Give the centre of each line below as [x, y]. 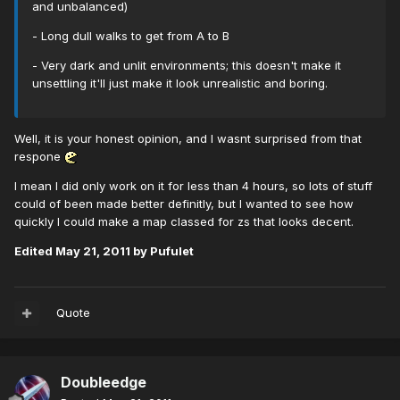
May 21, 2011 [93, 251]
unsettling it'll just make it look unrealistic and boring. [180, 83]
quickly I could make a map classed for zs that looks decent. [184, 222]
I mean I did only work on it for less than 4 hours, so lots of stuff [193, 186]
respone [39, 157]
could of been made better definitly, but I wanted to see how [184, 204]
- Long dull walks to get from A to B [131, 36]
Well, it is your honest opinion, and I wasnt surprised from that [188, 139]
